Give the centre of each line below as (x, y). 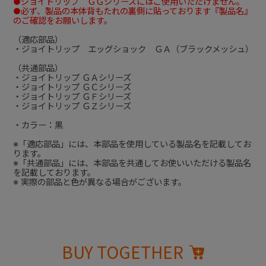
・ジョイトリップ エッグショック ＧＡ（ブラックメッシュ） (133, 49)
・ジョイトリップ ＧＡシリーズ (72, 77)
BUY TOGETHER (123, 252)
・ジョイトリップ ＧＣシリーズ (72, 87)
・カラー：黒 (38, 125)
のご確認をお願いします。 (62, 20)
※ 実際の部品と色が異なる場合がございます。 (99, 182)
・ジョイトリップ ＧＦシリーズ (72, 96)
